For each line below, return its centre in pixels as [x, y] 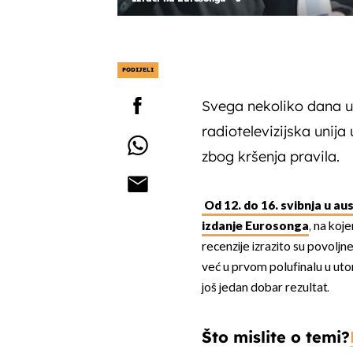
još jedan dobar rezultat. [265, 288]
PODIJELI [137, 69]
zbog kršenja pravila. [270, 156]
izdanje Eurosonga [255, 227]
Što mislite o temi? [275, 337]
